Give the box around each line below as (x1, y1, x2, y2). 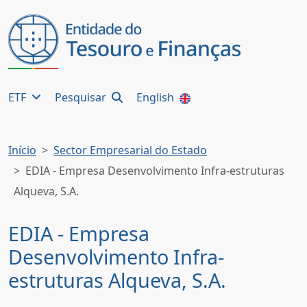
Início (8, 143, 36, 158)
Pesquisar (55, 90, 109, 105)
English (136, 90, 177, 105)
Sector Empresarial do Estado (53, 143, 207, 158)
